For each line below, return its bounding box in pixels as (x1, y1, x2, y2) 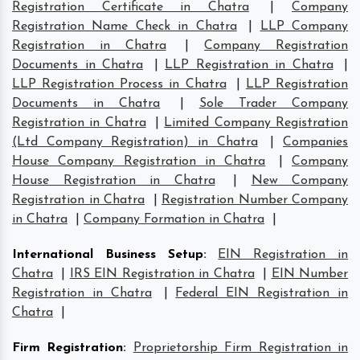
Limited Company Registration (164, 116, 349, 129)
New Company (251, 174, 348, 187)
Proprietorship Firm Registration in (133, 341, 349, 354)
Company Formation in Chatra (84, 212, 264, 226)
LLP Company (260, 19, 349, 33)
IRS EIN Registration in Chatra (69, 267, 255, 280)
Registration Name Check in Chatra (12, 19, 237, 33)
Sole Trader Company (198, 96, 349, 110)
